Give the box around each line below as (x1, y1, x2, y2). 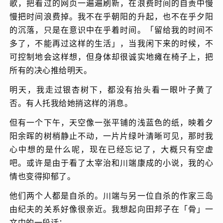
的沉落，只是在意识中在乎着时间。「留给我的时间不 (9, 24, 214, 35)
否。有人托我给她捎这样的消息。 (9, 97, 133, 109)
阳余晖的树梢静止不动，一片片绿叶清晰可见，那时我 (9, 130, 214, 141)
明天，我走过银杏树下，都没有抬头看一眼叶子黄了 (9, 84, 214, 95)
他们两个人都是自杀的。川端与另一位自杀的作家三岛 (9, 190, 214, 201)
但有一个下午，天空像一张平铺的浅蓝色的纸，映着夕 (9, 116, 214, 128)
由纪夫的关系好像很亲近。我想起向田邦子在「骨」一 (9, 203, 214, 215)
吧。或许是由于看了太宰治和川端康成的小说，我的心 (9, 157, 214, 168)
